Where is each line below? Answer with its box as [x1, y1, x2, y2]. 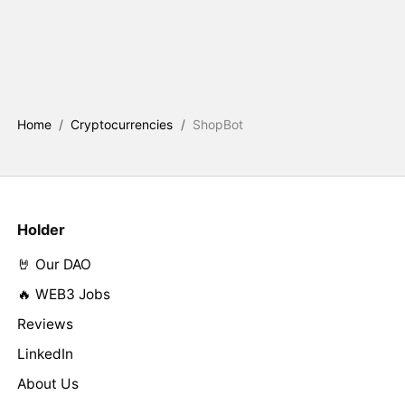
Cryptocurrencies [71, 116, 174, 132]
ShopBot [193, 116, 244, 132]
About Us [16, 375, 79, 393]
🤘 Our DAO [16, 256, 91, 274]
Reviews [16, 316, 73, 334]
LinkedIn [16, 345, 73, 363]
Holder [16, 220, 65, 239]
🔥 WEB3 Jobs [16, 286, 110, 304]
